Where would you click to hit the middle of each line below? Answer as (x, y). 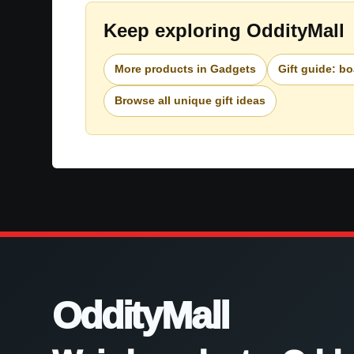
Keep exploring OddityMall (224, 30)
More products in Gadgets (185, 69)
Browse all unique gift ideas (190, 101)
